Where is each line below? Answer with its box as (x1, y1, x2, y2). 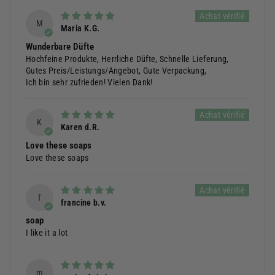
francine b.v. (60, 197, 107, 207)
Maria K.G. (60, 23, 100, 34)
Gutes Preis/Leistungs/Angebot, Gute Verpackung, (26, 65, 207, 76)
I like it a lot (26, 228, 68, 238)
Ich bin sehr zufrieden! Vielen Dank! (26, 77, 153, 87)
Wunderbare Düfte (26, 41, 95, 52)
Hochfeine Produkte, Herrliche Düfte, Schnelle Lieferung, (26, 53, 229, 64)
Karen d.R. (60, 122, 100, 133)
